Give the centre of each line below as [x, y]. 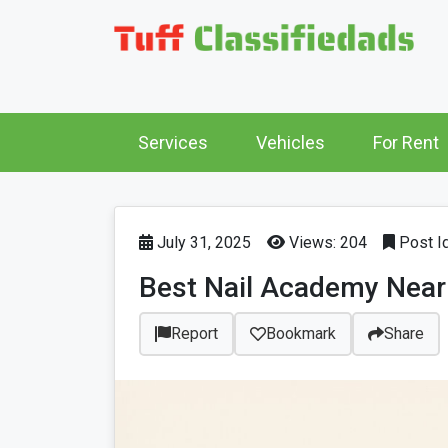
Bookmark [301, 334]
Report [194, 334]
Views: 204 [326, 243]
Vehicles [290, 143]
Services [173, 143]
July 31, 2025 [202, 243]
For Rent [406, 143]
